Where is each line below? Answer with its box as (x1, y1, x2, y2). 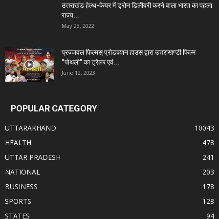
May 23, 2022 (62, 22, 94, 30)
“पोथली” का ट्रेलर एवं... (62, 58, 119, 66)
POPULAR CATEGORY (11, 103, 97, 114)
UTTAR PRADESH (5, 153, 61, 162)
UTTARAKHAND (5, 123, 56, 133)
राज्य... (62, 11, 79, 20)
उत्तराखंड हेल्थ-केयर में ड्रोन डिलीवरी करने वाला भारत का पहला (62, 1, 212, 10)
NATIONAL (5, 167, 40, 177)
